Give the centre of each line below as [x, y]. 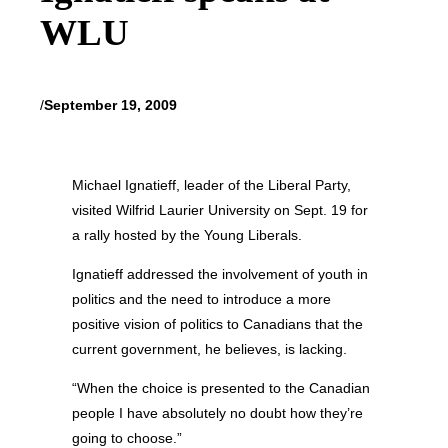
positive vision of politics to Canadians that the [217, 324]
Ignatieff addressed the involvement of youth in [220, 274]
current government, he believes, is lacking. [209, 349]
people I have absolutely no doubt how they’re [217, 413]
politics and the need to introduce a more [201, 299]
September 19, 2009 [110, 105]
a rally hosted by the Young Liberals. [187, 234]
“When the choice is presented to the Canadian [221, 388]
